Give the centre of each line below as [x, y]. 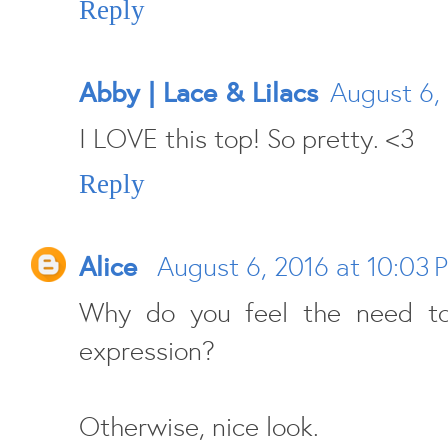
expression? [147, 350]
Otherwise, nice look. [199, 426]
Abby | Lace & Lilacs [198, 92]
